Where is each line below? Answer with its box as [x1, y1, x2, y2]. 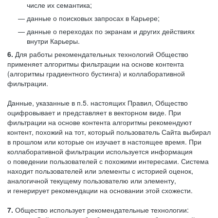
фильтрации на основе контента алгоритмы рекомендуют [7, 117, 192, 127]
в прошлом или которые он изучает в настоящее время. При [7, 137, 201, 146]
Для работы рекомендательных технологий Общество [13, 49, 188, 59]
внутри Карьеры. [27, 36, 80, 46]
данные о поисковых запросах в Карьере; [27, 13, 160, 23]
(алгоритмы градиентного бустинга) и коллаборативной [7, 69, 185, 78]
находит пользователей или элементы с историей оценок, [7, 166, 193, 176]
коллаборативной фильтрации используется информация [7, 146, 193, 156]
